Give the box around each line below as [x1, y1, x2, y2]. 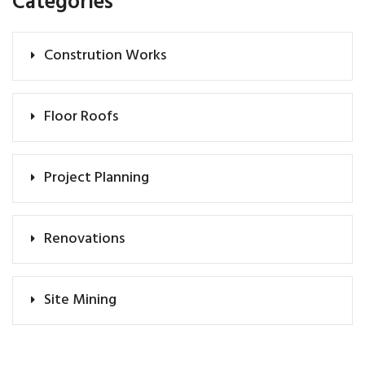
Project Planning [44, 165, 149, 190]
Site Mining [44, 288, 117, 312]
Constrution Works [44, 43, 166, 68]
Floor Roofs [44, 104, 118, 129]
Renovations [44, 226, 125, 251]
